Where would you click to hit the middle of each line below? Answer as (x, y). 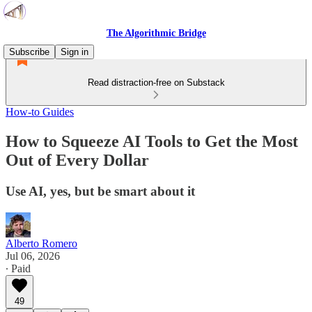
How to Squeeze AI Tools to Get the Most (152, 141)
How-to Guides (40, 112)
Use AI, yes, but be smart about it (100, 191)
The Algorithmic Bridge (156, 33)
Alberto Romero (41, 243)
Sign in (75, 52)
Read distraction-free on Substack (156, 83)
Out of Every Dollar (77, 160)
